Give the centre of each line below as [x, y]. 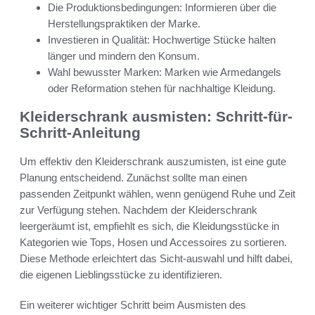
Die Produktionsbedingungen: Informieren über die [162, 8]
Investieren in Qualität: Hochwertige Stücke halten [162, 40]
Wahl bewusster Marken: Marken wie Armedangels [165, 72]
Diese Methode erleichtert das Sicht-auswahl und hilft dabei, [156, 258]
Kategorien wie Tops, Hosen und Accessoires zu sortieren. [153, 242]
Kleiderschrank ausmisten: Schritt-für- [156, 117]
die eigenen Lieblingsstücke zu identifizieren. [121, 274]
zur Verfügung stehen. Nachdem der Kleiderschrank [139, 210]
